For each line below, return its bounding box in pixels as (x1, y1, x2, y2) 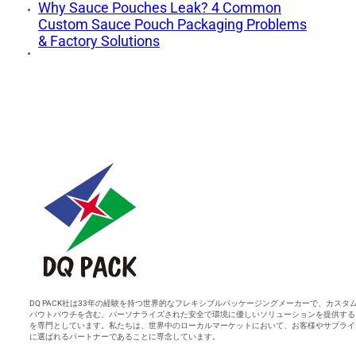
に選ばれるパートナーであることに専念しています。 (29, 332, 220, 342)
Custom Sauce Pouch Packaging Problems (38, 16, 307, 33)
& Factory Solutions (38, 33, 160, 50)
